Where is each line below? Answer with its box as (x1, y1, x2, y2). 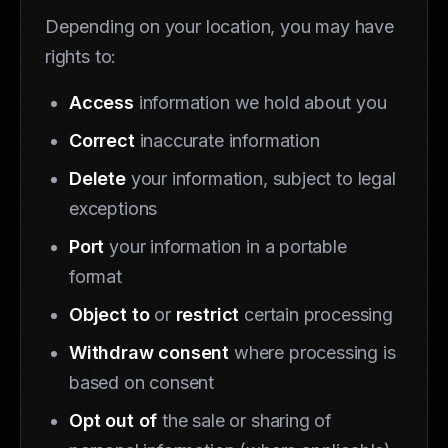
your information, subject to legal (125, 167, 396, 189)
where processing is (229, 341, 396, 363)
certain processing (239, 303, 393, 325)
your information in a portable (104, 235, 347, 257)
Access (69, 91, 134, 113)
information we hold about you (133, 91, 387, 113)
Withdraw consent (69, 341, 230, 363)
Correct (69, 129, 135, 151)
